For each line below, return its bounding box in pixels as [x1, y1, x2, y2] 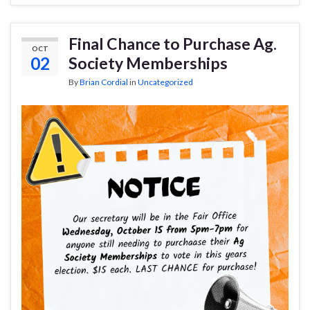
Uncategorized [138, 76, 193, 87]
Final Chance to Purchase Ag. [69, 33, 277, 53]
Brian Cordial [80, 76, 128, 87]
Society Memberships [69, 53, 228, 73]
